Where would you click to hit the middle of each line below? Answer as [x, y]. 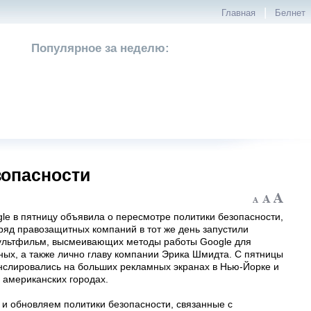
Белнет [290, 13]
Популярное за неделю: [100, 48]
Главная [238, 13]
